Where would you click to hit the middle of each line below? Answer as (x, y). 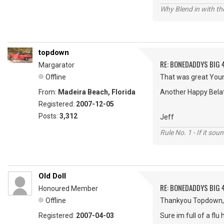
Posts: (49, 116)
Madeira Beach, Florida (97, 92)
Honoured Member (68, 189)
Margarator (56, 65)
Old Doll (52, 176)
